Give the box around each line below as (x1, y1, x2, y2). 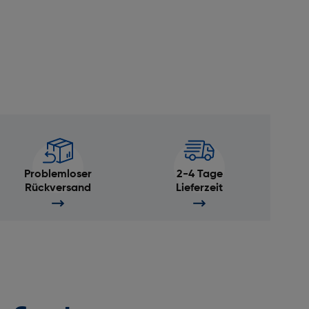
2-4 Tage (176, 169, 223, 180)
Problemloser (23, 169, 92, 180)
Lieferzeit (176, 183, 223, 194)
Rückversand (24, 183, 91, 194)
